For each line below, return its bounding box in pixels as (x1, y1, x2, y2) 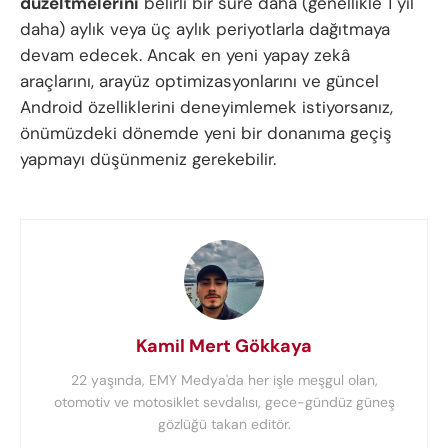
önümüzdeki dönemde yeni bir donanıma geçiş (20, 121, 392, 144)
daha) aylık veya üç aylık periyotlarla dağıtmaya (20, 17, 390, 40)
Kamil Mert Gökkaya (136, 333, 312, 358)
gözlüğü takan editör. (157, 414, 291, 433)
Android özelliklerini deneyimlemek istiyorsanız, (20, 95, 393, 118)
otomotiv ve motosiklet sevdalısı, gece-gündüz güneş (53, 392, 395, 411)
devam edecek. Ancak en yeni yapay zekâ (20, 43, 350, 66)
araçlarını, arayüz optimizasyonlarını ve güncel (20, 69, 379, 92)
